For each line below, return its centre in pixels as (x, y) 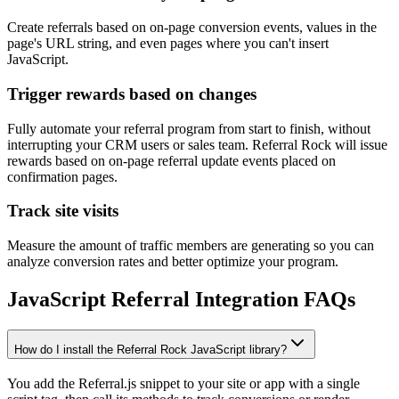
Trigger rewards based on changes (132, 94)
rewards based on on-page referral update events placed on (171, 160)
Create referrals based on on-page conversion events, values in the (192, 28)
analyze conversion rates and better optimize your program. (173, 261)
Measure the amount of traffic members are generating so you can (191, 245)
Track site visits (63, 211)
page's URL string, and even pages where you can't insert (168, 44)
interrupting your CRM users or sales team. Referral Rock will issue (197, 144)
